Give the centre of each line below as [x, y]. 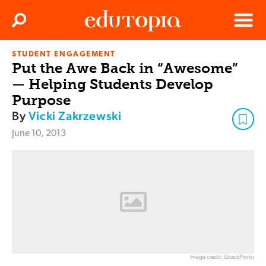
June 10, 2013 [39, 134]
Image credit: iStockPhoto [222, 258]
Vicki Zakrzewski [75, 116]
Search [31, 24]
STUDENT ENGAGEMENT [64, 55]
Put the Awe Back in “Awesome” [125, 68]
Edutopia [102, 59]
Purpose [41, 100]
